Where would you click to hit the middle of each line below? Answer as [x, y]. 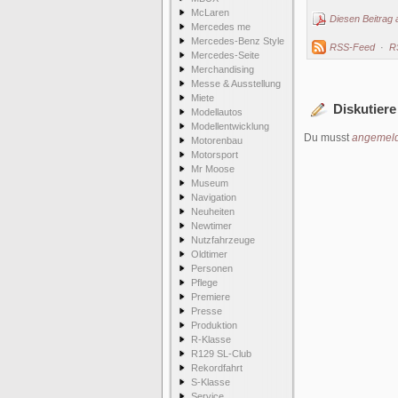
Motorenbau [217, 140]
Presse [207, 311]
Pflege [204, 283]
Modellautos [217, 112]
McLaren [210, 12]
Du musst [328, 138]
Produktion [214, 325]
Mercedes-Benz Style [238, 41]
